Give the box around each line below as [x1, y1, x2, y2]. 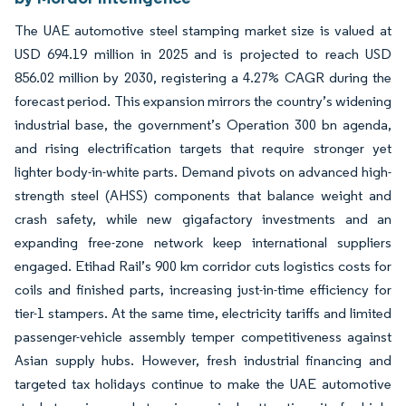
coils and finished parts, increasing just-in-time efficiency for [14, 281, 391, 298]
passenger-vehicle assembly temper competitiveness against [14, 328, 391, 345]
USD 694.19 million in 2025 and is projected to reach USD [14, 45, 391, 63]
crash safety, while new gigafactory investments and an [14, 210, 391, 227]
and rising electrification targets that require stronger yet [14, 140, 391, 157]
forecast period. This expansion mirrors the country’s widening [14, 92, 391, 110]
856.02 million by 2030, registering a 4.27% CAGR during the [14, 69, 391, 86]
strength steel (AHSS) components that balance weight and [14, 187, 391, 204]
